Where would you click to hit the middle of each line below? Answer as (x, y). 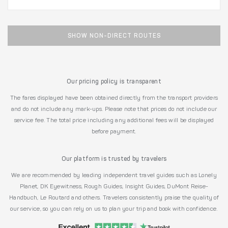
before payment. (114, 132)
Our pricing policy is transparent (114, 82)
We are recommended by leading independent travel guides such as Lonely (114, 176)
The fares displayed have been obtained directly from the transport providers (114, 98)
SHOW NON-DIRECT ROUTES (114, 36)
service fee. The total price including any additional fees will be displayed (114, 121)
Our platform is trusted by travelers (114, 160)
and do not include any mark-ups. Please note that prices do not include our (114, 110)
